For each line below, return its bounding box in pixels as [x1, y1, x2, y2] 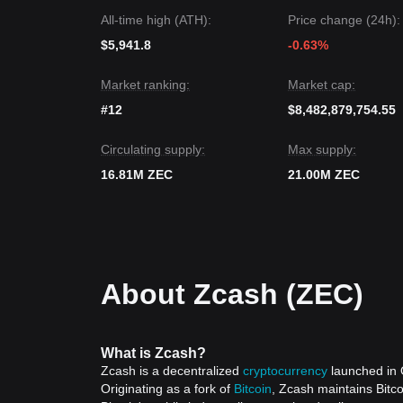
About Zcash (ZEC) [101, 278, 363, 310]
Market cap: [288, 77, 355, 92]
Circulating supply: [101, 142, 205, 157]
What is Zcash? [101, 345, 206, 361]
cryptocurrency [243, 363, 327, 378]
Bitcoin [234, 381, 272, 396]
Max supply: [288, 142, 356, 157]
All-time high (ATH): [101, 13, 211, 27]
